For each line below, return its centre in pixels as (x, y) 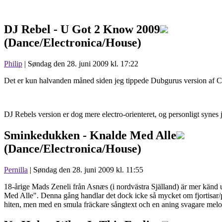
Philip (13, 63)
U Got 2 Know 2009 (110, 29)
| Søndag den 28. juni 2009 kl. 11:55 (85, 169)
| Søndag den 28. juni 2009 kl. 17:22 (80, 63)
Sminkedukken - (47, 135)
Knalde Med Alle (133, 135)
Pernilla (16, 169)
